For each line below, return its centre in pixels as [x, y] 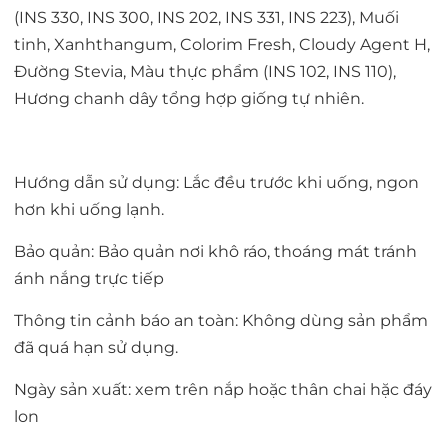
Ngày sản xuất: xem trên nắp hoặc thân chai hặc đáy [223, 390]
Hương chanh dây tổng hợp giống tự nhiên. [189, 99]
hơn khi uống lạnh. [89, 210]
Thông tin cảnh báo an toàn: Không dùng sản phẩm [221, 321]
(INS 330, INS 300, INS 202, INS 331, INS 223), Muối [206, 18]
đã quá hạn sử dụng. [96, 348]
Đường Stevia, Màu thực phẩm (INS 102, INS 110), [205, 72]
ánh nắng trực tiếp [89, 279]
